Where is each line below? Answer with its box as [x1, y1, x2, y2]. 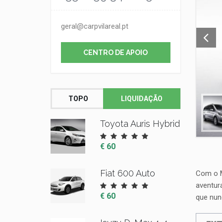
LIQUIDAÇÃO [121, 95, 163, 103]
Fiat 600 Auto [100, 168, 155, 178]
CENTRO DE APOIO [83, 49, 148, 56]
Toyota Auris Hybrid [100, 118, 180, 129]
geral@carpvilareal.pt [61, 22, 128, 31]
